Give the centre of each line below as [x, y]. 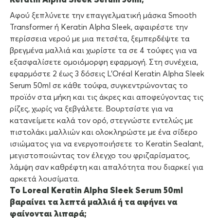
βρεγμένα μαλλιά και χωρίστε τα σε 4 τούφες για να [103, 51]
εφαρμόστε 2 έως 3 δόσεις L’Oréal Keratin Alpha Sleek [107, 74]
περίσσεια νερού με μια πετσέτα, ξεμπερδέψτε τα [100, 39]
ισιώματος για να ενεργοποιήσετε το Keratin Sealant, [107, 144]
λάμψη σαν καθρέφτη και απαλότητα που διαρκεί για [107, 168]
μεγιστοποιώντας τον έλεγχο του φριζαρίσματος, [100, 156]
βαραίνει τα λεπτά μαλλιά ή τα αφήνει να [93, 203]
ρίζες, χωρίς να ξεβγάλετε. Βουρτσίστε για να [91, 109]
